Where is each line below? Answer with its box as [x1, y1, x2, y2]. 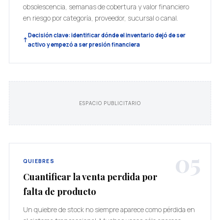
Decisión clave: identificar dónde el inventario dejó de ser [27, 31, 186, 39]
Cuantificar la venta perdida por [23, 170, 157, 183]
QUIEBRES [23, 158, 55, 165]
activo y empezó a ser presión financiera [27, 41, 140, 48]
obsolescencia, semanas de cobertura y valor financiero [23, 2, 189, 11]
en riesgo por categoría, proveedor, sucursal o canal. [23, 13, 178, 23]
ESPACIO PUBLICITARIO [79, 100, 141, 107]
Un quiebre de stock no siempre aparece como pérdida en [23, 205, 195, 214]
